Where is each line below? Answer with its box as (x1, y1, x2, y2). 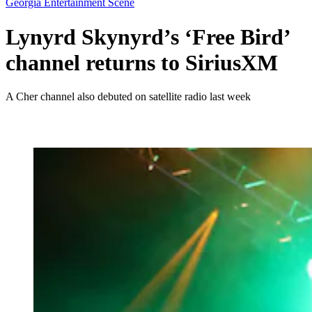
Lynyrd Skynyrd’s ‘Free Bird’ (6, 24, 290, 49)
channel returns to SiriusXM (6, 49, 278, 75)
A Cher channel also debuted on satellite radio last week (6, 91, 251, 103)
